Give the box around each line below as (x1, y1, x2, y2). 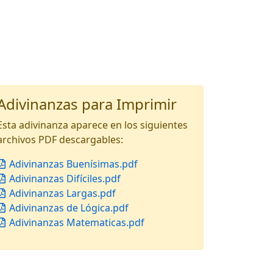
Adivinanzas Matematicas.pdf (7, 216, 144, 229)
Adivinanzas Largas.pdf (7, 186, 116, 200)
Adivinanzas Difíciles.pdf (7, 172, 121, 185)
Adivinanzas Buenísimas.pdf (7, 157, 138, 171)
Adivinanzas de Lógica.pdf (7, 201, 129, 214)
